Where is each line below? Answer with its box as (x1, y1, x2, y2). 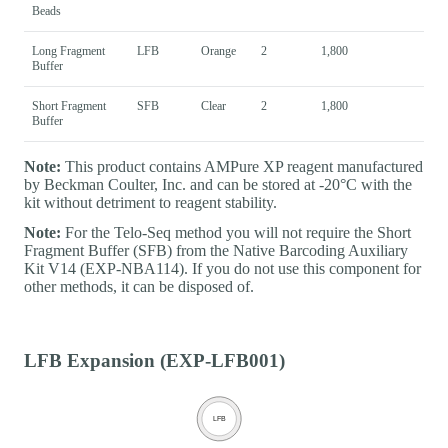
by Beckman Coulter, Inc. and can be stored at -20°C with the (24, 176, 412, 194)
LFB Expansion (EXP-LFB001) (24, 350, 285, 372)
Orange (201, 44, 236, 59)
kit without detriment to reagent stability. (24, 194, 277, 212)
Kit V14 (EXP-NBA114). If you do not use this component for (24, 260, 421, 278)
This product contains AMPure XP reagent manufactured (61, 158, 423, 176)
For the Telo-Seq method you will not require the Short (61, 224, 411, 242)
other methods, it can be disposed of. (24, 278, 254, 296)
